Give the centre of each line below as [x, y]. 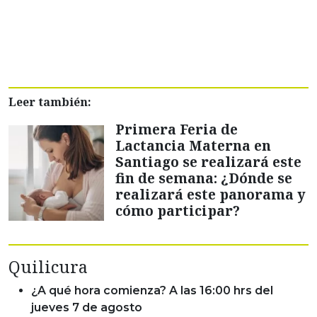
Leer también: [50, 102]
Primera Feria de [177, 129]
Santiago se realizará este [208, 162]
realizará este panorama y [211, 195]
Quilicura [48, 267]
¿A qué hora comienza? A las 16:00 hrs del [152, 291]
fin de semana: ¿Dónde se [204, 178]
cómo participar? [178, 211]
